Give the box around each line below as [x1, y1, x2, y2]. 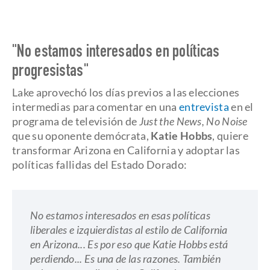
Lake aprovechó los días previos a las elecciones [12, 86, 240, 99]
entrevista [178, 100, 229, 113]
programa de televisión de [12, 115, 139, 128]
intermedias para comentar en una [12, 100, 179, 113]
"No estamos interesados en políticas [12, 45, 220, 61]
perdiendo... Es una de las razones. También [30, 252, 221, 265]
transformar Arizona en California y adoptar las [12, 143, 240, 157]
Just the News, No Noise [139, 115, 248, 128]
